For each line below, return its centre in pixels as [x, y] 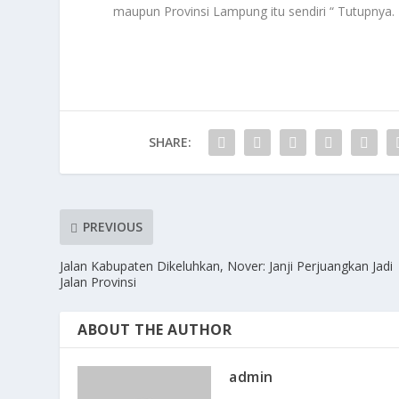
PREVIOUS [113, 227]
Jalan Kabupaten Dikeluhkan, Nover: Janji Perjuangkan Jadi [227, 265]
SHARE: [170, 142]
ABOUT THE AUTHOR [155, 329]
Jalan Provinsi [98, 281]
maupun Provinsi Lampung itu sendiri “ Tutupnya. [254, 11]
